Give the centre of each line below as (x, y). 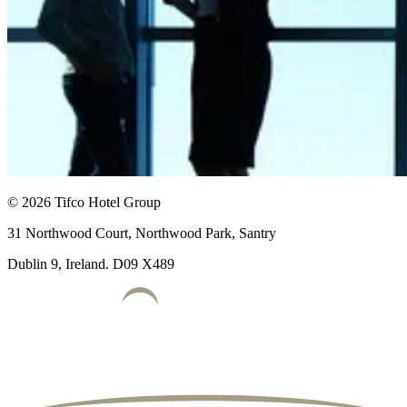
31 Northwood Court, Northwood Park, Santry (142, 233)
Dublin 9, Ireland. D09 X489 (91, 263)
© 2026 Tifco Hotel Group (84, 202)
